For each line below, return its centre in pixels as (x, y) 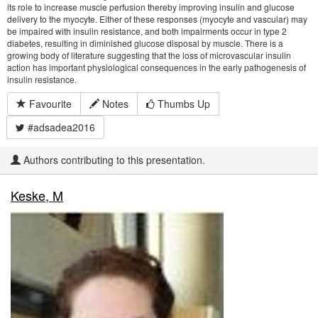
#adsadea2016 (60, 127)
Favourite (49, 104)
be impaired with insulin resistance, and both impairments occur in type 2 (147, 31)
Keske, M (37, 195)
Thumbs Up (182, 104)
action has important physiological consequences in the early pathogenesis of (157, 67)
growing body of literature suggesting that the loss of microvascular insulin (149, 55)
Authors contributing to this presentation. (113, 160)
